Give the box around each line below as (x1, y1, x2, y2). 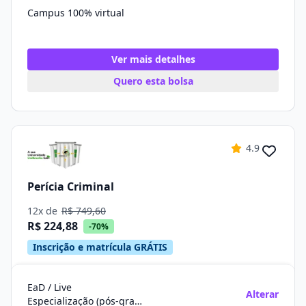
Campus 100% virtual (27, 6, 124, 19)
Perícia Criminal (27, 178, 114, 194)
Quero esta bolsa (113, 74, 193, 87)
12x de (27, 204, 60, 217)
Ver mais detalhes (111, 53, 195, 66)
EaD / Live (27, 281, 72, 294)
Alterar (246, 288, 279, 301)
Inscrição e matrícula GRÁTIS (33, 240, 167, 253)
